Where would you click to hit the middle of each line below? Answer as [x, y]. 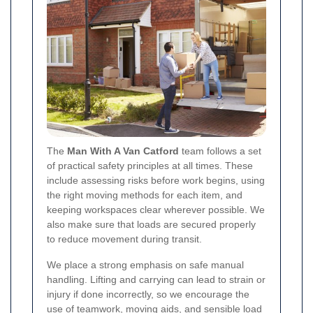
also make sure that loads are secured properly [151, 224]
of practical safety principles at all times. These [150, 165]
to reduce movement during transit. [124, 239]
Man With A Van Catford [123, 151]
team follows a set [220, 151]
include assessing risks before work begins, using [156, 180]
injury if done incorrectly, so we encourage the [148, 294]
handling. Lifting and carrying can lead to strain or [156, 279]
